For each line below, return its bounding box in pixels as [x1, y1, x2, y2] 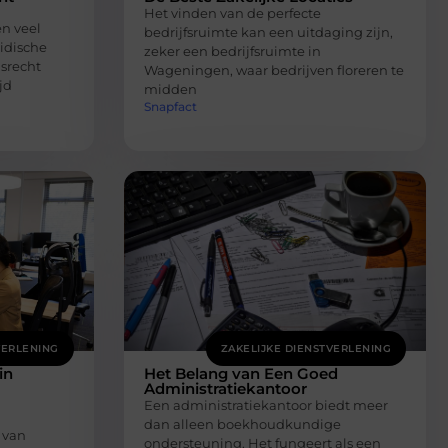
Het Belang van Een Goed [143, 364, 338, 384]
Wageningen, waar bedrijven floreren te [143, 62, 404, 78]
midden [143, 81, 197, 97]
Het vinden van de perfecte [143, 5, 321, 21]
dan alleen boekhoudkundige [143, 416, 341, 433]
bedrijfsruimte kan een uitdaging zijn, [143, 24, 393, 40]
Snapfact [143, 99, 197, 115]
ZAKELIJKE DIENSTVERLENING [220, 342, 391, 356]
